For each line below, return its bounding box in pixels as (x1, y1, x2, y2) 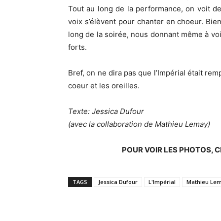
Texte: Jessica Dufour (68, 107, 144, 116)
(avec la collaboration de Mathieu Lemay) (68, 119, 210, 129)
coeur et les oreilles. (68, 81, 140, 90)
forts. (68, 42, 87, 52)
